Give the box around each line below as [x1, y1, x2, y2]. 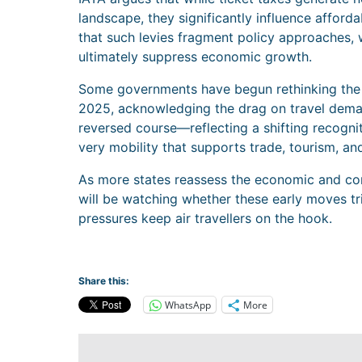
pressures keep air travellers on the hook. [78, 210, 332, 227]
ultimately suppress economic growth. [78, 48, 312, 65]
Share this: [78, 275, 129, 288]
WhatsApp [165, 297, 211, 312]
